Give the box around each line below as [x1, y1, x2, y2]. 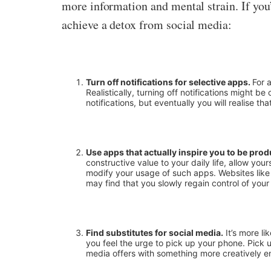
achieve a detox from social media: [62, 16, 232, 33]
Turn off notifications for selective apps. [86, 77, 252, 87]
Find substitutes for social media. [86, 227, 223, 238]
